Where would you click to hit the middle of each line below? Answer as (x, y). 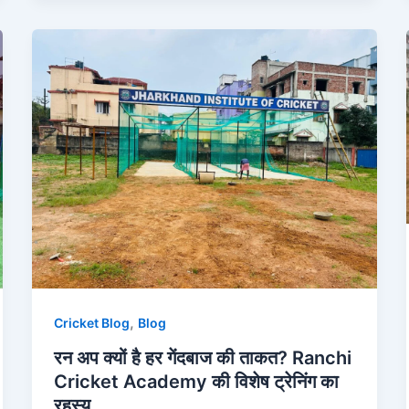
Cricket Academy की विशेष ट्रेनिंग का (196, 382)
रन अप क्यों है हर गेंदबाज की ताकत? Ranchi (202, 358)
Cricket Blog (91, 323)
